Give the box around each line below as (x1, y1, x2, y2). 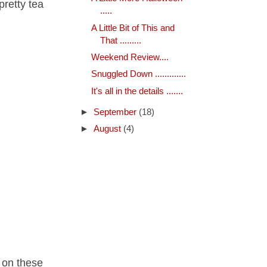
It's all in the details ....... (91, 86, 183, 96)
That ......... (100, 35, 141, 45)
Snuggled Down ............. (91, 69, 186, 79)
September (93, 107, 139, 117)
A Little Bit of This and (91, 23, 175, 33)
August (93, 124, 123, 134)
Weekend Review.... (91, 52, 169, 62)
